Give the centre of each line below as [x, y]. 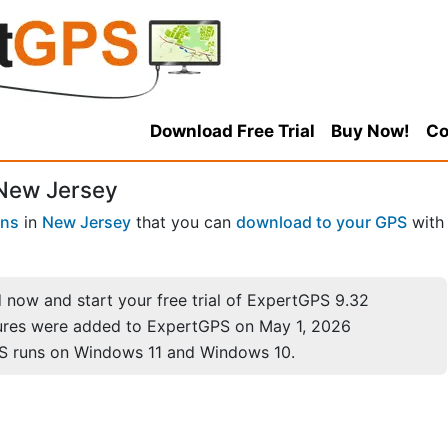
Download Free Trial [232, 131]
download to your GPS [321, 222]
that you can [183, 222]
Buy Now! [370, 131]
